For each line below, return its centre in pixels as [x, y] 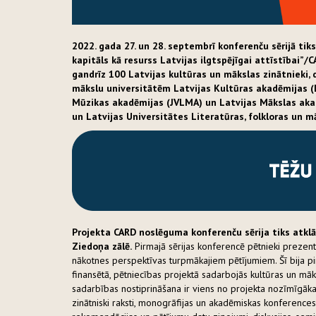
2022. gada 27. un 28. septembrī [145, 45]
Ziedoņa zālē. [102, 247]
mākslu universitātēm [123, 88]
